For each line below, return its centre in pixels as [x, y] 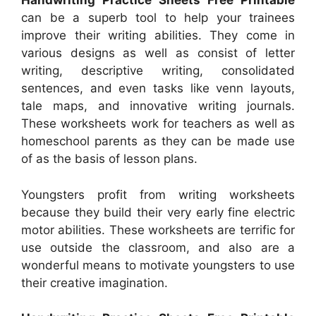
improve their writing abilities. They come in [158, 36]
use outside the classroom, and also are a [158, 247]
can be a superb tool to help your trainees [158, 18]
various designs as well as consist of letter [158, 53]
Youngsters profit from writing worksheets [158, 194]
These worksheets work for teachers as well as [158, 124]
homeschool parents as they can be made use [158, 141]
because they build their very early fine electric [158, 212]
